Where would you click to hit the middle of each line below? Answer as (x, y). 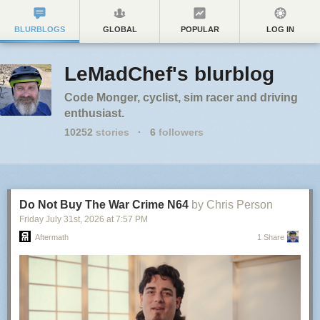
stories (111, 132)
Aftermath (52, 237)
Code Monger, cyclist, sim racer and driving (181, 97)
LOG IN (280, 29)
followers (180, 132)
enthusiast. (94, 113)
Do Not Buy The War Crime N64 (104, 205)
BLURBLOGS (40, 29)
